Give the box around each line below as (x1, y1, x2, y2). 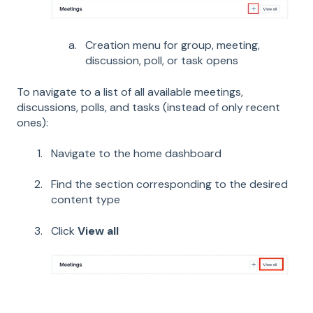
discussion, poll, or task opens (85, 53, 238, 68)
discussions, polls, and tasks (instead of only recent (17, 99, 280, 115)
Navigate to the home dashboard (51, 146, 221, 161)
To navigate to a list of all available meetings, (17, 84, 243, 99)
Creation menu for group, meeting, (85, 38, 260, 53)
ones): (17, 115, 48, 130)
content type (51, 192, 120, 208)
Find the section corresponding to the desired (51, 177, 288, 192)
